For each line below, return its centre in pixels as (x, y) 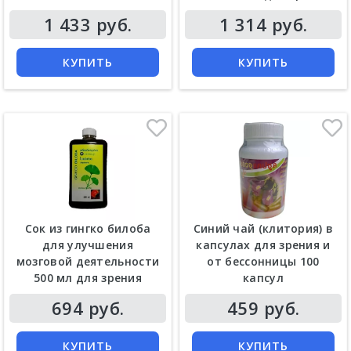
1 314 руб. (263, 24)
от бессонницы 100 (263, 262)
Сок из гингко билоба (88, 229)
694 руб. (88, 308)
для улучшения (88, 245)
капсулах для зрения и (263, 245)
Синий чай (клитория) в (263, 229)
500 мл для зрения (88, 278)
